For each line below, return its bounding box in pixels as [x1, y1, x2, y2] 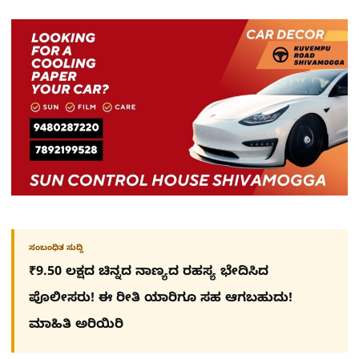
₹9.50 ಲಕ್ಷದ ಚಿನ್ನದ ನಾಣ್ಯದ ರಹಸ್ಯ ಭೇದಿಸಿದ [29, 264, 268, 282]
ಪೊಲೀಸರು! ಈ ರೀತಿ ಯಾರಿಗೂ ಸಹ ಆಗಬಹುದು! [29, 290, 292, 309]
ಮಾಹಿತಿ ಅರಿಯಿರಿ [29, 317, 123, 335]
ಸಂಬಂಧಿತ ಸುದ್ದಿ [29, 243, 83, 254]
